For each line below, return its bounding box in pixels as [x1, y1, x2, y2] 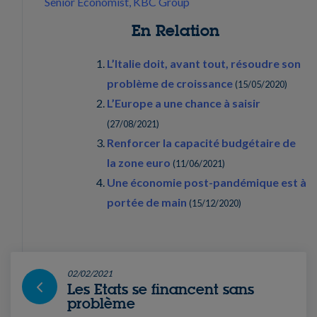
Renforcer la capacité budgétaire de [107, 136, 296, 150]
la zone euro [107, 156, 171, 170]
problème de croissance [107, 76, 233, 91]
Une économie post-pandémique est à [107, 175, 306, 190]
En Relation [132, 21, 219, 42]
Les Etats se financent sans [67, 280, 254, 299]
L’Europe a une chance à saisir [107, 96, 260, 110]
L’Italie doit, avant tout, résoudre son [107, 57, 301, 71]
